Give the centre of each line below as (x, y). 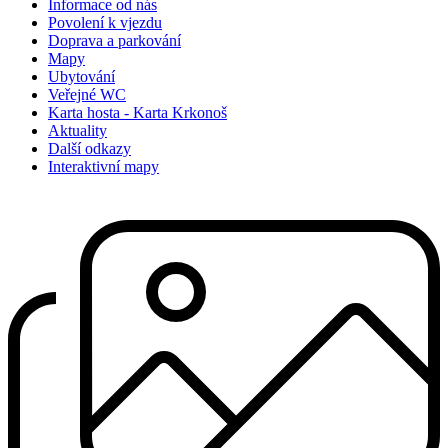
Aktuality (77, 131)
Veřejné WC (87, 95)
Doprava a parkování (114, 41)
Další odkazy (89, 149)
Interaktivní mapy (103, 167)
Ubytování (81, 77)
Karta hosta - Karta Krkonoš (137, 113)
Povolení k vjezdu (105, 23)
